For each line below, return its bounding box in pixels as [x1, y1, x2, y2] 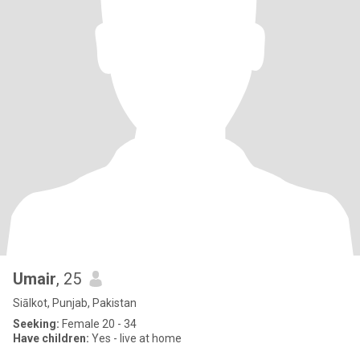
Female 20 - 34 [59, 317, 137, 330]
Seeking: [13, 317, 59, 330]
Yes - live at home [89, 332, 182, 345]
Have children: [13, 332, 89, 345]
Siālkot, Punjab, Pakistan [13, 297, 137, 309]
